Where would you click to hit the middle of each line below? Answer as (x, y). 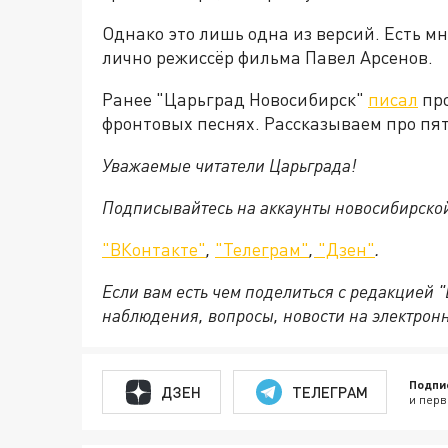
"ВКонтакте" (154, 249)
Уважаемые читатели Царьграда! (229, 165)
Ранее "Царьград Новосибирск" (235, 99)
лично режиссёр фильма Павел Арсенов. (267, 57)
